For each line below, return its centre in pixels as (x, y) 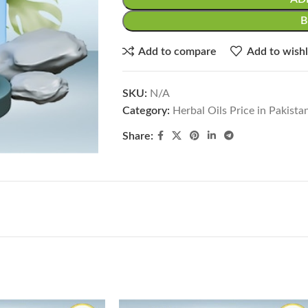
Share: (137, 136)
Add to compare (178, 51)
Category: (146, 111)
